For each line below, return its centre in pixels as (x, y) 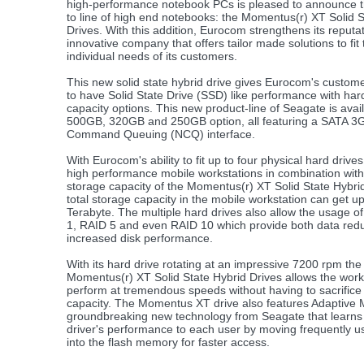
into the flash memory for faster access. (168, 342)
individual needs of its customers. (152, 56)
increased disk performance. (140, 238)
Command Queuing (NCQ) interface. (161, 134)
